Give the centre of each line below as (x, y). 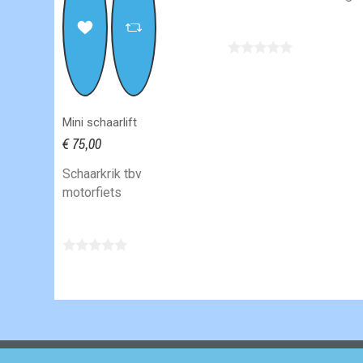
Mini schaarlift (100, 123)
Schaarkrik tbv (102, 174)
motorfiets (92, 193)
